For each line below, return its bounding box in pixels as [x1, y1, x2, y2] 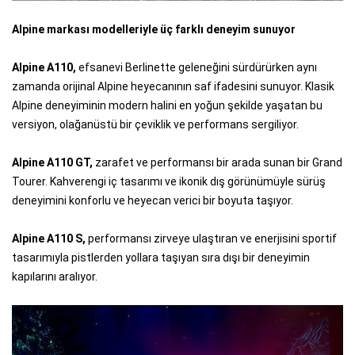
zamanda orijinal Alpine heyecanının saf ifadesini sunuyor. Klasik [12, 80, 334, 93]
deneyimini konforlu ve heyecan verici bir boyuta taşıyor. [12, 194, 293, 207]
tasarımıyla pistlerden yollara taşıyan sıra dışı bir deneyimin [12, 251, 310, 264]
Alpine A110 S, [12, 232, 86, 245]
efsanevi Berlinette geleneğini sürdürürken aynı [78, 61, 317, 74]
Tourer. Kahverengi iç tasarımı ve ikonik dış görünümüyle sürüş [12, 175, 326, 188]
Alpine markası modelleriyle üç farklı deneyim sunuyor [12, 23, 296, 36]
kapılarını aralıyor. [12, 270, 97, 283]
